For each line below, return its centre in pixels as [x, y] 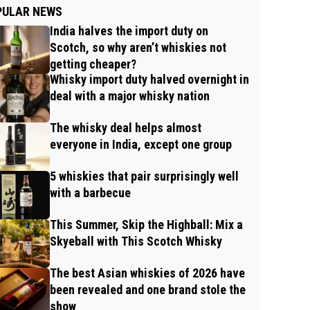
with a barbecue [90, 192]
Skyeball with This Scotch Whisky [136, 241]
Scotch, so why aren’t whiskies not [138, 47]
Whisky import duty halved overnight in [149, 79]
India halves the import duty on [129, 30]
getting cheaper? [93, 64]
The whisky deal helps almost [126, 127]
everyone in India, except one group [141, 144]
